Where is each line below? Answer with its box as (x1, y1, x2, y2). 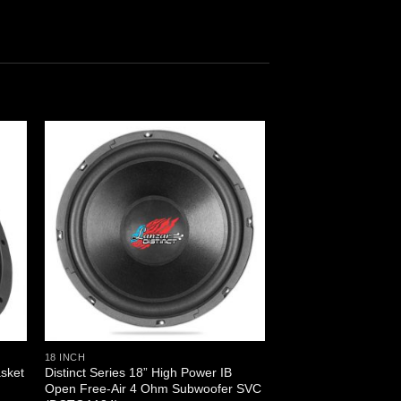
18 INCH (44, 351, 86, 363)
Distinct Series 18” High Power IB (44, 365, 232, 380)
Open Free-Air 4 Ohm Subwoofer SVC (44, 381, 261, 397)
